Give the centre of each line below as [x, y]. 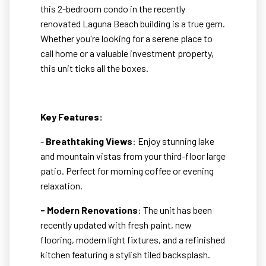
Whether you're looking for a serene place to [126, 39]
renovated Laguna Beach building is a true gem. [133, 24]
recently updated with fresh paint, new [116, 225]
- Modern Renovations [89, 210]
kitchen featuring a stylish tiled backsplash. [125, 255]
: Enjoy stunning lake [173, 141]
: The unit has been [175, 210]
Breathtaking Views [89, 141]
